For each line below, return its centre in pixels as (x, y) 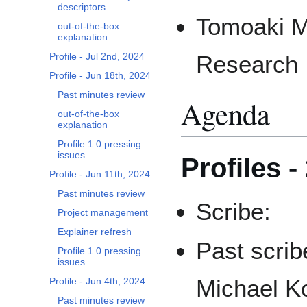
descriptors (82, 7)
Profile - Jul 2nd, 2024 (97, 57)
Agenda (225, 113)
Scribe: (234, 212)
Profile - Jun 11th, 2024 (100, 174)
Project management (103, 213)
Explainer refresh (95, 232)
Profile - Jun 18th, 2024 (100, 76)
